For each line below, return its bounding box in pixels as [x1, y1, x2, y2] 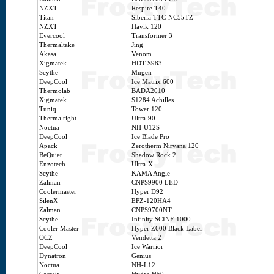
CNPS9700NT [131, 207, 172, 213]
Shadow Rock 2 [131, 152, 176, 158]
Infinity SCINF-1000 [131, 216, 191, 223]
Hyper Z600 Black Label [131, 225, 202, 232]
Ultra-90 [131, 115, 155, 122]
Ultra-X [131, 161, 153, 168]
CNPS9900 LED [131, 179, 178, 186]
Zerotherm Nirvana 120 [131, 143, 199, 149]
